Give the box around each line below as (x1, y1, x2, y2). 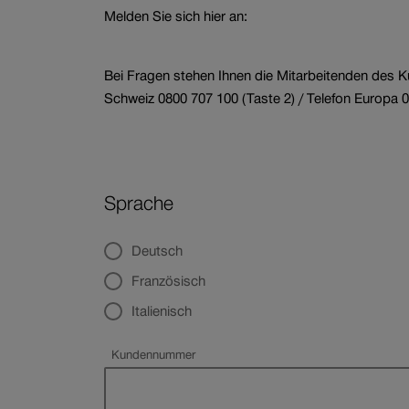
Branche (86, 11, 137, 26)
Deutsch (131, 243, 184, 259)
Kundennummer (111, 348, 196, 362)
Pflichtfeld (110, 362, 164, 376)
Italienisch (131, 303, 193, 320)
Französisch (131, 273, 206, 289)
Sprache (104, 193, 174, 215)
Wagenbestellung (300, 11, 402, 26)
